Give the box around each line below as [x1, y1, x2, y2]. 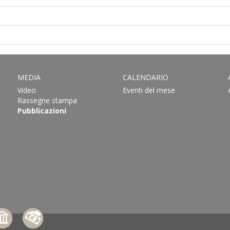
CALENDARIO [122, 72, 168, 82]
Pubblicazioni [17, 106, 66, 116]
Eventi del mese [122, 85, 175, 95]
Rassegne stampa [17, 95, 77, 105]
